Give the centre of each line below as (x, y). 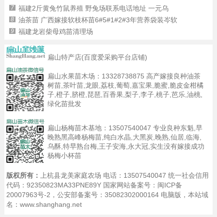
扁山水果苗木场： (74, 76)
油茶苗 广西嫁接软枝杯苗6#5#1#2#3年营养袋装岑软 (98, 20)
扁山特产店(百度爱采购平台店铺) (97, 57)
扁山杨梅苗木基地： (78, 128)
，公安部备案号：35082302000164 (106, 195)
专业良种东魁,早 (177, 128)
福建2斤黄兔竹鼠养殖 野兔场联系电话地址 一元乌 (93, 8)
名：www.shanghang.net (44, 205)
